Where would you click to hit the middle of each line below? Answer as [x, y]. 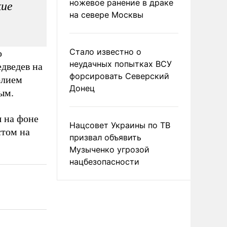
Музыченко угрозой [109, 149]
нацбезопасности [104, 162]
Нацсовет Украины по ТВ [120, 125]
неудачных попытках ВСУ [121, 64]
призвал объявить [105, 137]
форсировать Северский [119, 76]
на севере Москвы [106, 15]
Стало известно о [105, 52]
